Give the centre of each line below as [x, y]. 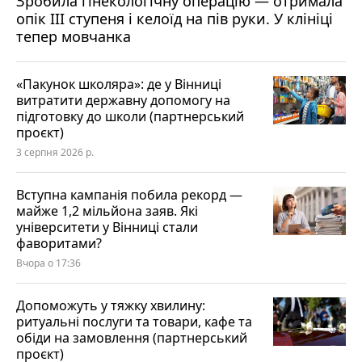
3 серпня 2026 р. [55, 152]
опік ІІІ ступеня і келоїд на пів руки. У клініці [175, 18]
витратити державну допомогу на [123, 100]
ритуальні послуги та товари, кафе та [134, 321]
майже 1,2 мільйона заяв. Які [107, 210]
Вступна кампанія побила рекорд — [129, 194]
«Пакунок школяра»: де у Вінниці [119, 84]
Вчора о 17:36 [48, 263]
